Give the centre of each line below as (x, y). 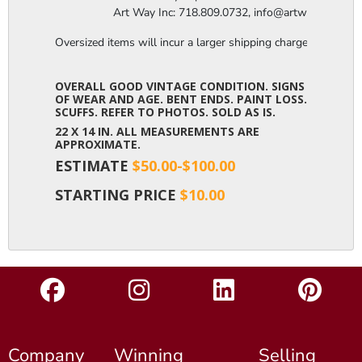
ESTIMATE (94, 165)
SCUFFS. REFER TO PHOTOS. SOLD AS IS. (165, 112)
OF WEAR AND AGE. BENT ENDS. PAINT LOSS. (181, 99)
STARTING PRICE (118, 194)
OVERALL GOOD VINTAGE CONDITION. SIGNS (180, 86)
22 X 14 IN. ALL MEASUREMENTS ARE (157, 131)
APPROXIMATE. (98, 144)
